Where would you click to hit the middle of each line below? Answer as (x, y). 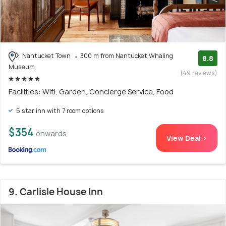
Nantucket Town (46, 56)
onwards (51, 133)
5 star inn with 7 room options (59, 110)
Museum (22, 67)
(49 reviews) (199, 73)
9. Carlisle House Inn (56, 192)
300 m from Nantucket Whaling (127, 56)
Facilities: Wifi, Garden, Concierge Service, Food (91, 91)
